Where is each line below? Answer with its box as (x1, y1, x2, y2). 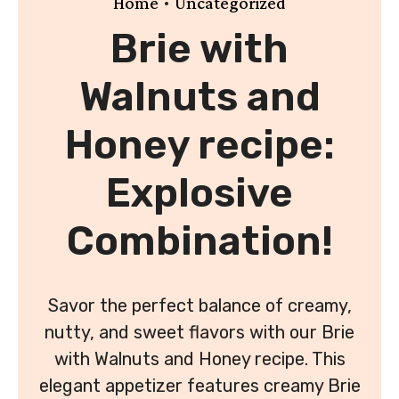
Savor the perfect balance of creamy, (47, 294, 352, 316)
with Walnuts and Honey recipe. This (53, 347, 346, 370)
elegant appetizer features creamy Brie (38, 374, 361, 396)
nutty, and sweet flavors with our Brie (45, 321, 354, 343)
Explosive (106, 168, 293, 216)
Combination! (66, 216, 333, 265)
